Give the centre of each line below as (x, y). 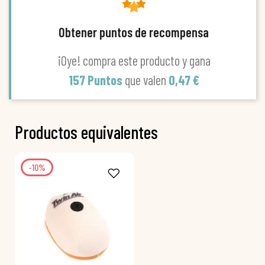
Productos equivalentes (86, 132)
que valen (146, 80)
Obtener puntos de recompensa (134, 32)
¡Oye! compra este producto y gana (134, 60)
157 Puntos (96, 80)
